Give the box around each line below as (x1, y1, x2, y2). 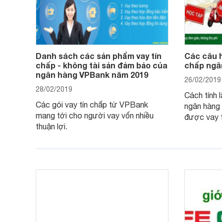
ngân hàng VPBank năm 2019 (36, 70, 148, 80)
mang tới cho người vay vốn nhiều (36, 111, 154, 120)
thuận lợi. (36, 122, 67, 131)
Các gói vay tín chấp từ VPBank (36, 100, 148, 110)
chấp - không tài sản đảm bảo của (36, 60, 167, 70)
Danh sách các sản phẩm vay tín (36, 51, 162, 61)
